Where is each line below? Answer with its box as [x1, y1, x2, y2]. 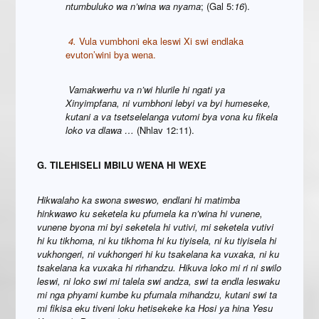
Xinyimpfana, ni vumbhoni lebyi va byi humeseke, [66, 96, 271, 110]
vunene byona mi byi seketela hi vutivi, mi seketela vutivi [37, 220, 274, 234]
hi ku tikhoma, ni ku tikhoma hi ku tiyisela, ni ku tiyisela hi [37, 234, 277, 248]
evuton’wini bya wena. [66, 48, 157, 62]
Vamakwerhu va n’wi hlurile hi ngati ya [68, 83, 226, 97]
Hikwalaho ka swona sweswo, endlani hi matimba [37, 193, 241, 207]
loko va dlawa [66, 123, 125, 137]
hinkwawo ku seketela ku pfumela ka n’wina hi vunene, [37, 206, 263, 221]
